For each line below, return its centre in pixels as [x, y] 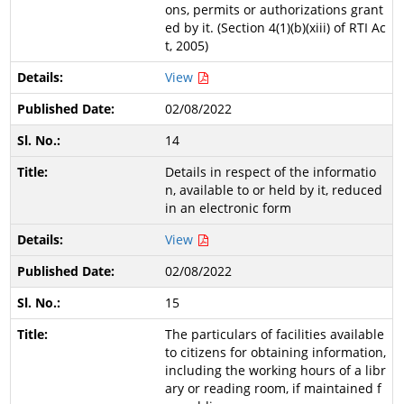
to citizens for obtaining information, [275, 352]
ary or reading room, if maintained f [273, 388]
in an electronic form [228, 208]
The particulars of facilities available [274, 334]
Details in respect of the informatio [270, 172]
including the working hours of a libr [275, 370]
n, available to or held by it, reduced [273, 190]
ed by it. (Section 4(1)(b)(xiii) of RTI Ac [275, 28]
